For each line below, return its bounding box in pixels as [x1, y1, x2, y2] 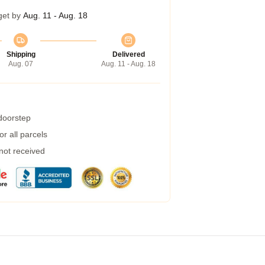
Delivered [112, 50, 145, 59]
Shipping [6, 50, 35, 59]
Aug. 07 [8, 60, 33, 68]
